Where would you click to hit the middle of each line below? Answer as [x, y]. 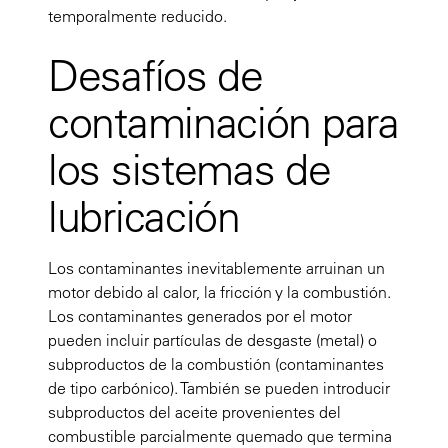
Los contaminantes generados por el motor [200, 316]
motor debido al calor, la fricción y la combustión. [219, 292]
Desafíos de [155, 75]
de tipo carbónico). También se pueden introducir [219, 388]
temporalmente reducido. [137, 16]
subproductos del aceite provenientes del [194, 412]
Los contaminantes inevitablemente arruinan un [216, 268]
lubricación [144, 216]
